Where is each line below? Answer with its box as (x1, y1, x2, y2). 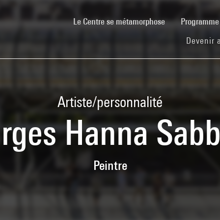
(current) (165, 15, 193, 26)
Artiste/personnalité (57, 93, 163, 110)
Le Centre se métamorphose (73, 16, 165, 27)
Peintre (93, 157, 127, 173)
